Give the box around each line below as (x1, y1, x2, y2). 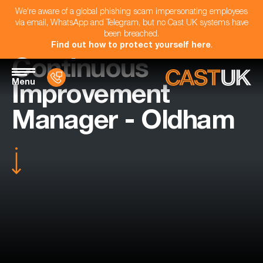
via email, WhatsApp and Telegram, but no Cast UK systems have (15, 19, 248, 28)
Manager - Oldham (12, 110, 234, 136)
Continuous (12, 58, 148, 85)
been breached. (104, 31, 159, 39)
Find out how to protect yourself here (50, 42, 211, 50)
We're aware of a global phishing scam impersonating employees (15, 8, 248, 16)
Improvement (12, 84, 170, 110)
